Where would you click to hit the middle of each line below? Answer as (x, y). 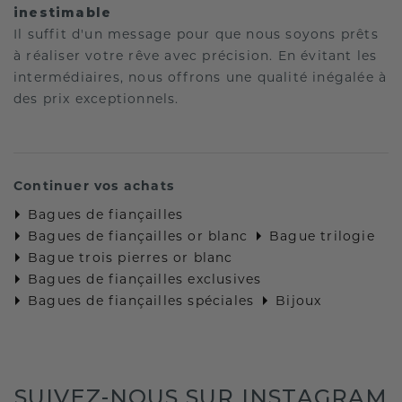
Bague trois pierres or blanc (131, 257)
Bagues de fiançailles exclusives (145, 279)
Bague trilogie (322, 236)
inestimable (63, 12)
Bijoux (299, 300)
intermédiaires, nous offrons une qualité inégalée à (201, 77)
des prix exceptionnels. (96, 98)
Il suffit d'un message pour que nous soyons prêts (196, 34)
